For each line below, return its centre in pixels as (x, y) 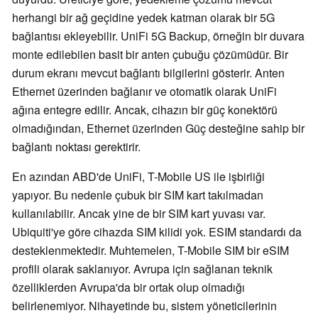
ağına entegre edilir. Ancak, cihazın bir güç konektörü (145, 110)
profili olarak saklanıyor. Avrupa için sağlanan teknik (142, 269)
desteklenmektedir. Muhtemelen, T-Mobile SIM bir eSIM (150, 251)
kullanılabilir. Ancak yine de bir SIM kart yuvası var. (139, 214)
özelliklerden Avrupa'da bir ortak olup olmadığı (128, 287)
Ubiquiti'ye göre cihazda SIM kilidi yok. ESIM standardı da (157, 232)
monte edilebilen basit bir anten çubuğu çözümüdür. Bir (150, 55)
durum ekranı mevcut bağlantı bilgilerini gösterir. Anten (148, 73)
